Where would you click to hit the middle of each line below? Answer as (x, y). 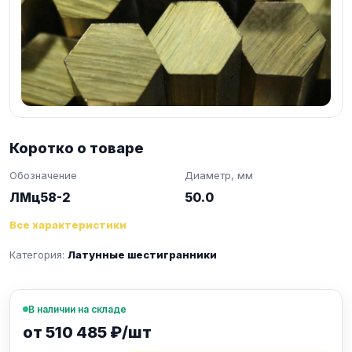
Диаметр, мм (219, 175)
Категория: (38, 254)
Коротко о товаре (77, 148)
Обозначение (43, 175)
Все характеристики (68, 224)
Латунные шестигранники (142, 254)
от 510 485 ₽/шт (87, 332)
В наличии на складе (77, 309)
